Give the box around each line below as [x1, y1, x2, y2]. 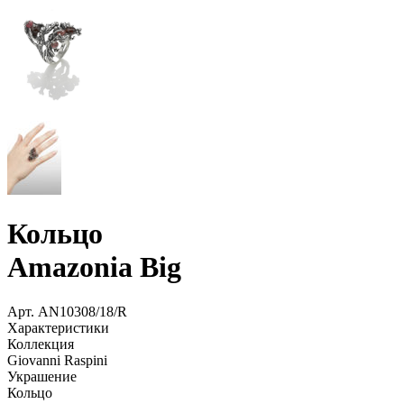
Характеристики [7, 319, 109, 335]
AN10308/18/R [38, 303, 127, 319]
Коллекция [7, 335, 74, 352]
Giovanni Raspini [7, 352, 107, 368]
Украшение [7, 368, 77, 384]
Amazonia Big [7, 251, 181, 284]
